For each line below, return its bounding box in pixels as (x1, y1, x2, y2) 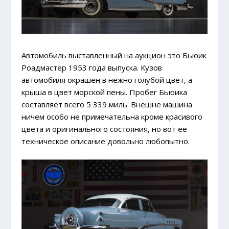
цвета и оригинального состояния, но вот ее (21, 123, 188, 134)
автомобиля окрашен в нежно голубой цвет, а (21, 74, 193, 85)
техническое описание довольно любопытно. (21, 135, 190, 146)
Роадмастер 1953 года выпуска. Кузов (21, 62, 163, 73)
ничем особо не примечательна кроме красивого (21, 111, 203, 122)
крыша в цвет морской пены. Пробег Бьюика (21, 86, 188, 97)
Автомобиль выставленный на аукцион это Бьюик (21, 50, 207, 60)
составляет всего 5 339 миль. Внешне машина (21, 99, 193, 109)
